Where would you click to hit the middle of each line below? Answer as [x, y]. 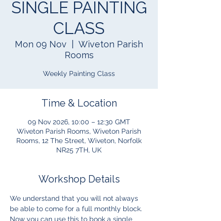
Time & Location [79, 103]
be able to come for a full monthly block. [78, 209]
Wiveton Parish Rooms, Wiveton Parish [79, 131]
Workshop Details [79, 179]
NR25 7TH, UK [79, 150]
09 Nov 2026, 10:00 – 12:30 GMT [79, 122]
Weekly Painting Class [79, 74]
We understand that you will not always [75, 198]
